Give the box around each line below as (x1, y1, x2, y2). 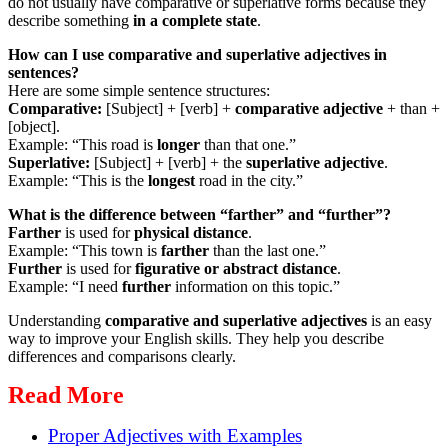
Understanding (8, 312, 105, 330)
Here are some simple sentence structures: (8, 82, 270, 100)
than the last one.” (209, 242, 326, 260)
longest (148, 172, 195, 190)
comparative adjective (235, 100, 383, 118)
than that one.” (200, 136, 296, 154)
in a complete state (133, 12, 257, 30)
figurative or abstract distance (135, 260, 337, 278)
